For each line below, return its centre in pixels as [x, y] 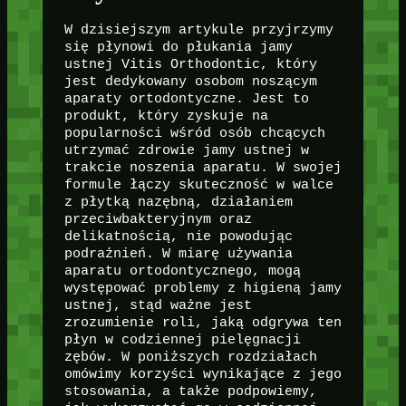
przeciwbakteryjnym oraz [158, 219]
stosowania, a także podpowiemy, [190, 391]
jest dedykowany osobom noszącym [190, 81]
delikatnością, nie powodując [178, 236]
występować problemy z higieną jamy [203, 288]
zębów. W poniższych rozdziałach [190, 357]
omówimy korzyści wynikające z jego [203, 374]
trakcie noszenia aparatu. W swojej [203, 167]
